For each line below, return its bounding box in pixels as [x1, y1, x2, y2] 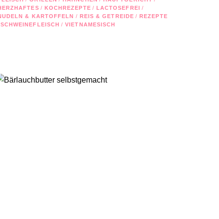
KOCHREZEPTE [44, 4, 91, 11]
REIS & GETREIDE [79, 13, 134, 19]
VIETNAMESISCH [65, 21, 116, 27]
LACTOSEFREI [96, 4, 140, 11]
